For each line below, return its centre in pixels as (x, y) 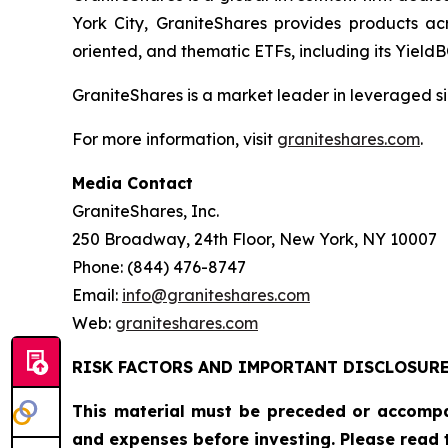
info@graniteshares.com (216, 295)
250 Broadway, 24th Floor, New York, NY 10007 (254, 239)
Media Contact (132, 183)
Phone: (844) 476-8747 (159, 267)
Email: (97, 295)
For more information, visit (174, 139)
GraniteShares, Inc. (145, 211)
